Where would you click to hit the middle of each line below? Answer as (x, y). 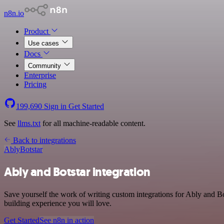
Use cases (44, 43)
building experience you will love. (58, 203)
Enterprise (40, 75)
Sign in (55, 106)
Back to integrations (43, 140)
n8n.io (14, 13)
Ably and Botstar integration (77, 172)
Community (45, 66)
